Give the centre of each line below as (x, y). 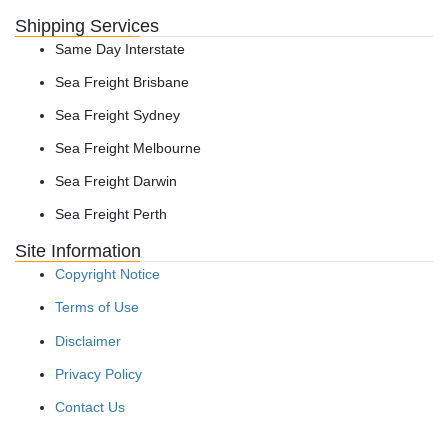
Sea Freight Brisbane (122, 81)
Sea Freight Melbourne (128, 148)
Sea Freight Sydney (117, 114)
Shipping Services (87, 25)
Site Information (78, 251)
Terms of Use (97, 307)
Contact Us (90, 407)
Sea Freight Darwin (116, 181)
